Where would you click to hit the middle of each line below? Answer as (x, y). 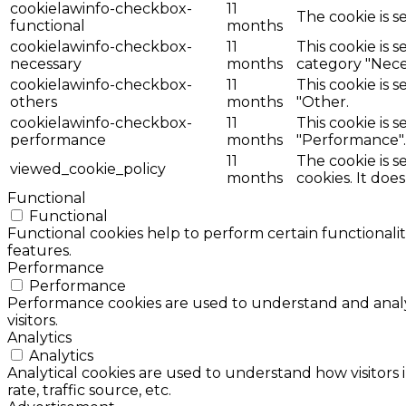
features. (39, 251)
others (34, 102)
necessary (46, 64)
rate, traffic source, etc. (89, 390)
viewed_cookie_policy (88, 169)
